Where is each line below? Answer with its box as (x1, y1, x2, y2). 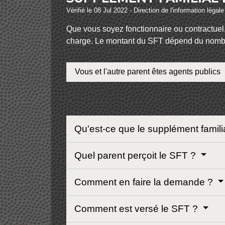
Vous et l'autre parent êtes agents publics (75, 67, 220, 76)
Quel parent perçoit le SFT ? (74, 150, 198, 161)
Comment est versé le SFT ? (74, 203, 200, 214)
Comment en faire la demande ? (74, 176, 215, 187)
